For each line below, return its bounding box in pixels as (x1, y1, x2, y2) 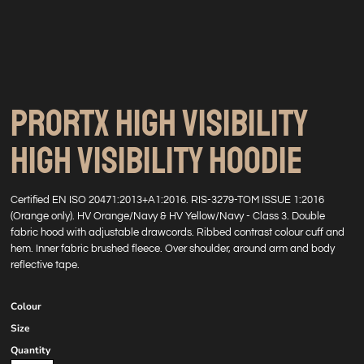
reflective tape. (11, 259, 80, 271)
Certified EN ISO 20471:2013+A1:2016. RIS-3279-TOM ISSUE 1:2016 (11, 194, 324, 206)
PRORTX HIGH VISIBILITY (11, 100, 308, 147)
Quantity (11, 344, 50, 357)
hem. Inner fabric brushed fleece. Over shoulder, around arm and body (11, 243, 335, 254)
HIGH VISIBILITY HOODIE (11, 137, 302, 184)
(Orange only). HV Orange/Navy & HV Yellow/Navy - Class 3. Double (11, 210, 325, 222)
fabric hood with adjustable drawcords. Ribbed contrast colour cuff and (11, 227, 344, 238)
